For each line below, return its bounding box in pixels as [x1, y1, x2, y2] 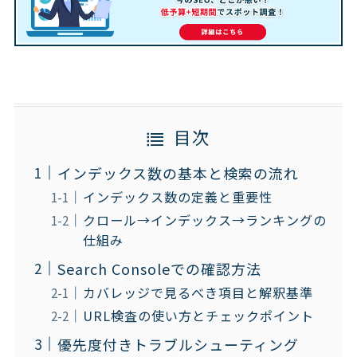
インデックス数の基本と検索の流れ [57, 162, 299, 183]
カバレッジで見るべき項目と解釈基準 [82, 282, 313, 302]
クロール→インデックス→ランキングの [82, 210, 327, 229]
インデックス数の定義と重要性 [82, 186, 273, 206]
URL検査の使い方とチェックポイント [82, 305, 314, 325]
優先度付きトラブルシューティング [57, 333, 299, 355]
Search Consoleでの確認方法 [57, 257, 261, 279]
